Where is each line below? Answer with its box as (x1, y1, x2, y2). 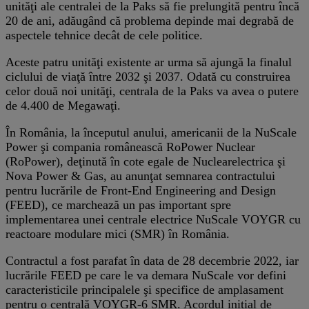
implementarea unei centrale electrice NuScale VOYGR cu (6, 212, 301, 226)
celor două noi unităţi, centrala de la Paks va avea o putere (6, 83, 299, 98)
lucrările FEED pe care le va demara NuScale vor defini (6, 268, 286, 282)
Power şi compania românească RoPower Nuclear (6, 139, 255, 154)
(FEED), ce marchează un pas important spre (6, 197, 231, 212)
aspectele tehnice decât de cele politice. (6, 28, 203, 42)
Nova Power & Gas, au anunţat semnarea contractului (6, 168, 275, 183)
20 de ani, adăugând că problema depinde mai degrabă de (6, 13, 294, 28)
